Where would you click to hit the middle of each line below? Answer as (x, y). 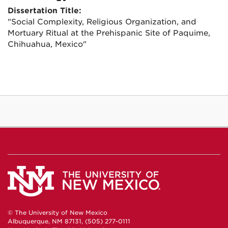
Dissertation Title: (45, 11)
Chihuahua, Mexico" (47, 44)
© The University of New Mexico (58, 213)
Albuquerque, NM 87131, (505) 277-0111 (69, 222)
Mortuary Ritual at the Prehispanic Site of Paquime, (109, 33)
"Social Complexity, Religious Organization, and (102, 22)
